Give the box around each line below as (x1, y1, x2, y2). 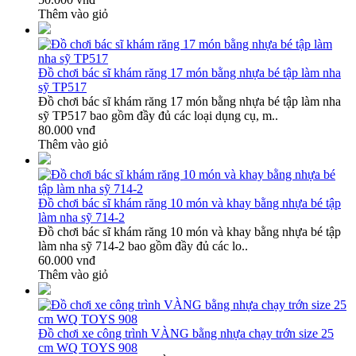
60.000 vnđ (38, 253, 95, 267)
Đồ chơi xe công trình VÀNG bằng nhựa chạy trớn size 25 (38, 326, 334, 340)
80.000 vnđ (38, 122, 95, 137)
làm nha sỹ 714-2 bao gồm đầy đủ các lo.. (38, 238, 248, 253)
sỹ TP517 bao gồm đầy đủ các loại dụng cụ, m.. (38, 108, 278, 122)
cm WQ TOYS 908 (38, 340, 137, 354)
